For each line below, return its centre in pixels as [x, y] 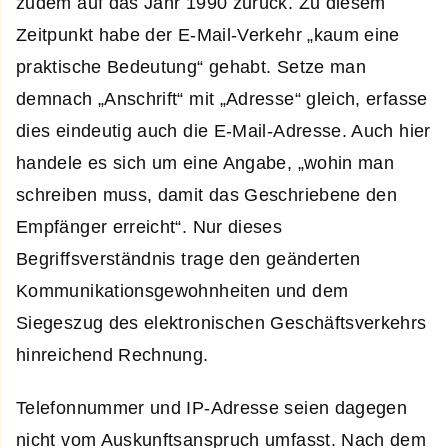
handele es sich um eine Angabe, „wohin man [205, 162]
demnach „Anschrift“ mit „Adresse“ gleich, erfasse [222, 98]
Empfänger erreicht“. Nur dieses [149, 226]
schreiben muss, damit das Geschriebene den [207, 194]
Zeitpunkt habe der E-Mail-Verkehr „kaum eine [208, 34]
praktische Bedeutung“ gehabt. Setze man [191, 66]
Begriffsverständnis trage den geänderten [188, 258]
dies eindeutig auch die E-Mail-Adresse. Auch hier [223, 130]
